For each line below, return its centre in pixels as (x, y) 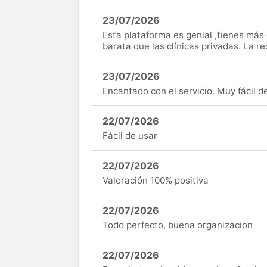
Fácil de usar (130, 136)
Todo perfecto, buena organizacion (178, 225)
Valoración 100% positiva (156, 181)
